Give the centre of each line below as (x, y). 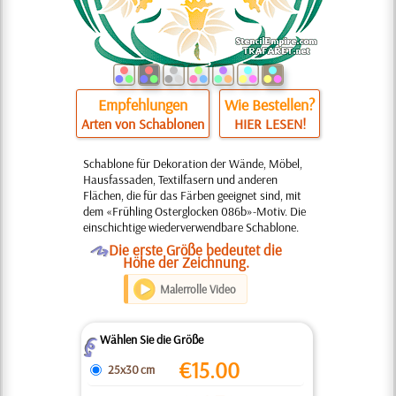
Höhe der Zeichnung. (186, 262)
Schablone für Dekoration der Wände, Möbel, (193, 164)
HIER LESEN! (270, 124)
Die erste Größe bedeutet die (195, 250)
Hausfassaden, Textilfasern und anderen (180, 179)
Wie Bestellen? (270, 105)
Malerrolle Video (198, 289)
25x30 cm (131, 369)
